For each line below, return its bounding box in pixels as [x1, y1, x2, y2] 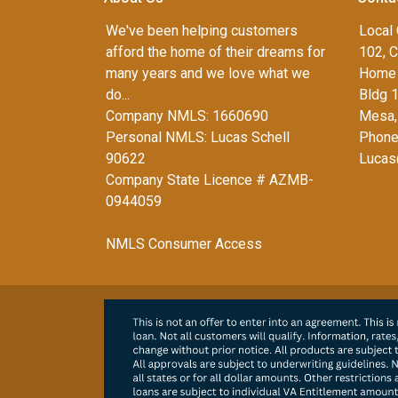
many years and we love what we [106, 65, 310, 82]
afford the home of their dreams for [106, 44, 325, 60]
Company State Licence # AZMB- [106, 171, 314, 188]
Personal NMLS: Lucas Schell [106, 129, 290, 146]
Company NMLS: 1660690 [106, 107, 268, 124]
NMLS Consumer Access [106, 235, 262, 252]
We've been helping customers [106, 22, 298, 39]
